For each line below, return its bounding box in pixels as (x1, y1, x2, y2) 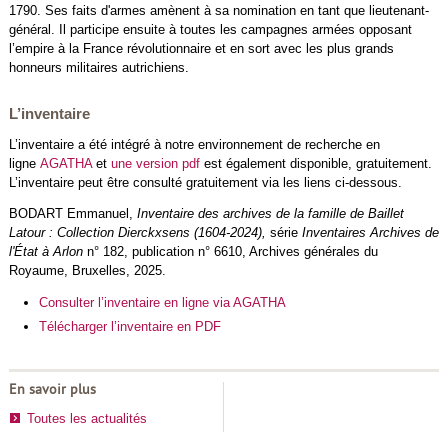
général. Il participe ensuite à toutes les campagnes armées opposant (8, 21, 412, 37)
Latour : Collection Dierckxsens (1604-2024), (8, 225, 270, 241)
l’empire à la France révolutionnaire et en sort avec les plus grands (8, 40, 394, 56)
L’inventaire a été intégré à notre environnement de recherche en (8, 136, 380, 152)
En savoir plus (8, 380, 96, 400)
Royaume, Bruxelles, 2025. (8, 263, 166, 279)
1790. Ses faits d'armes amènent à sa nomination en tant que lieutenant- (8, 2, 429, 18)
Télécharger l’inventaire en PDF (38, 319, 221, 335)
